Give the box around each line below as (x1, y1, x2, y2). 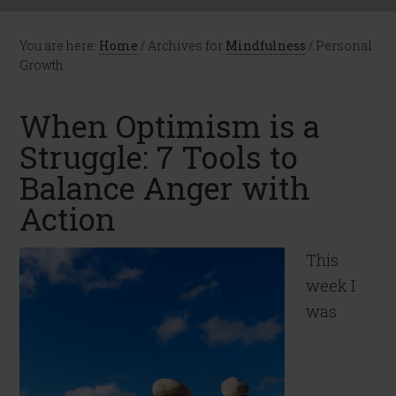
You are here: (19, 37, 100, 54)
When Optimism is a (19, 105, 321, 146)
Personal (313, 37, 373, 54)
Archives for (145, 37, 226, 54)
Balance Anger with (19, 167, 311, 208)
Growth (19, 57, 65, 73)
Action (19, 198, 117, 239)
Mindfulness (225, 37, 307, 54)
